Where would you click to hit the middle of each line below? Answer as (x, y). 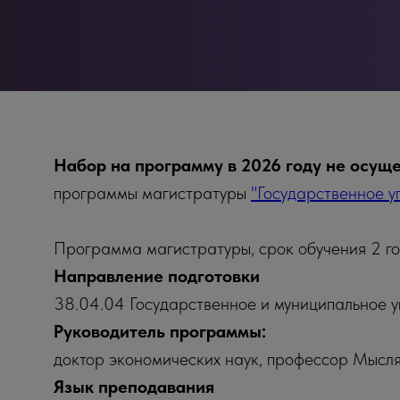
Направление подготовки (157, 276)
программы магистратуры (152, 193)
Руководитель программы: (160, 331)
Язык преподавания (134, 387)
